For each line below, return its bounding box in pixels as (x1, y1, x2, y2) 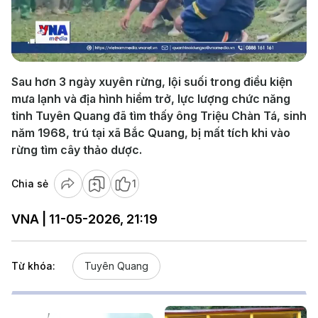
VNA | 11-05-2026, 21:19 (11, 212, 158, 226)
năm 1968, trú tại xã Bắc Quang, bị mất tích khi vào (11, 126, 290, 140)
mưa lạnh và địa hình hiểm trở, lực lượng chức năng (11, 92, 290, 106)
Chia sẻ (11, 177, 48, 190)
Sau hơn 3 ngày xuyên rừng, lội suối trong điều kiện (11, 75, 292, 89)
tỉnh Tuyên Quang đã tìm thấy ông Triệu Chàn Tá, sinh (11, 109, 307, 123)
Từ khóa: (11, 260, 55, 272)
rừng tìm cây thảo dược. (11, 143, 142, 157)
